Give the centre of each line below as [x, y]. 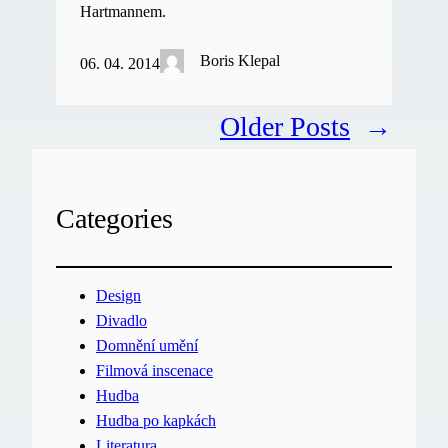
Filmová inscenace [154, 371]
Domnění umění [147, 346]
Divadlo [121, 321]
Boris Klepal [240, 60]
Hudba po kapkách [156, 421]
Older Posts [285, 126]
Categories [114, 219]
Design [118, 296]
